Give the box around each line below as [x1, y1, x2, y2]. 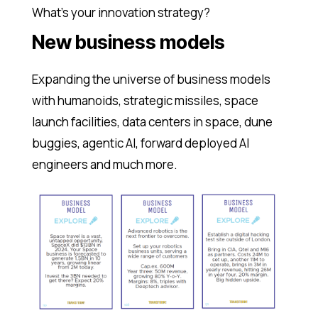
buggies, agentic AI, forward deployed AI [31, 135, 249, 152]
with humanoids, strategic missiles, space [31, 92, 258, 109]
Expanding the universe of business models [31, 71, 270, 88]
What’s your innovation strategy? [31, 4, 210, 21]
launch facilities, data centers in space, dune [31, 114, 273, 131]
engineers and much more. [31, 156, 177, 173]
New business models [31, 31, 225, 55]
